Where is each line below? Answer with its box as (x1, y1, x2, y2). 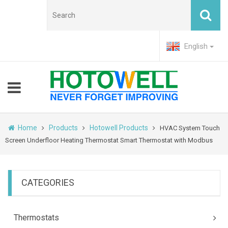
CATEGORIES (21, 177, 74, 188)
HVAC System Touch (160, 124, 220, 132)
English (184, 42, 208, 51)
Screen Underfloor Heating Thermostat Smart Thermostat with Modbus (5, 136, 213, 144)
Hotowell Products (90, 124, 148, 132)
